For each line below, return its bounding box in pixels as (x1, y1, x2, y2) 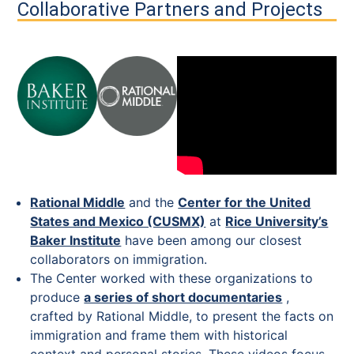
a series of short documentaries (84, 288, 283, 305)
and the (125, 194, 179, 210)
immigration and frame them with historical (30, 326, 288, 343)
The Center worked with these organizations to (30, 269, 314, 286)
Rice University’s (225, 213, 329, 229)
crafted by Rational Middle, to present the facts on (30, 307, 334, 324)
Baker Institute (30, 232, 122, 248)
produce (30, 288, 85, 305)
